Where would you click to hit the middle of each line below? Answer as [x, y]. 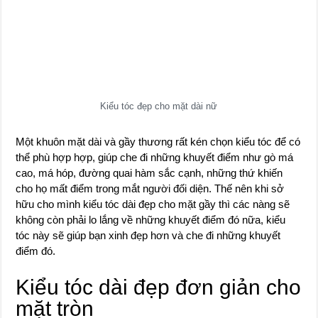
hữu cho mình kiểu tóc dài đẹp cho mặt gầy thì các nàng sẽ [153, 204]
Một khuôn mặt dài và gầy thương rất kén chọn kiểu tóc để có [158, 141]
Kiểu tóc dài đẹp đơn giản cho [159, 287]
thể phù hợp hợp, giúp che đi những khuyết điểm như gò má [155, 157]
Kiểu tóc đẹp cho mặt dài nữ [159, 106]
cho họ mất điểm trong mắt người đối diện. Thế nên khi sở [150, 188]
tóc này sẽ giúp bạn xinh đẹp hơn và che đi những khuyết [148, 235]
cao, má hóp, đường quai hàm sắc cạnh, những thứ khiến [149, 172]
